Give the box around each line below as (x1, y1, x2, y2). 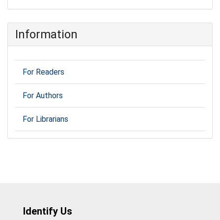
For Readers (23, 67, 64, 77)
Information (15, 27, 78, 41)
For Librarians (23, 114, 68, 124)
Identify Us (23, 205, 72, 217)
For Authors (23, 91, 63, 101)
